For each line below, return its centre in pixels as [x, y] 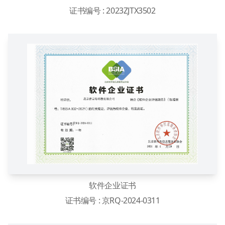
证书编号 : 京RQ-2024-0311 [113, 200]
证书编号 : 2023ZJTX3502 [113, 11]
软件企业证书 [113, 185]
